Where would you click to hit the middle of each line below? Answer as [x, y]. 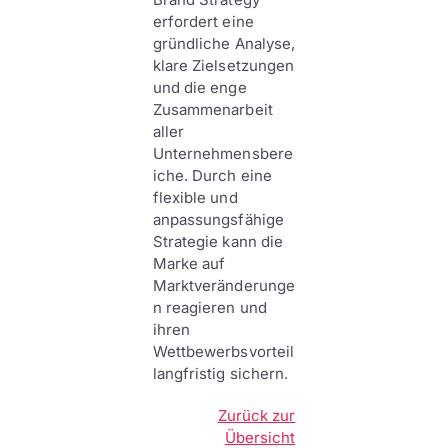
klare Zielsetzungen [223, 65]
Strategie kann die [218, 241]
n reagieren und [209, 307]
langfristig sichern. [220, 373]
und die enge [199, 87]
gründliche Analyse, [224, 43]
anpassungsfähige [218, 219]
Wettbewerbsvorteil [223, 351]
